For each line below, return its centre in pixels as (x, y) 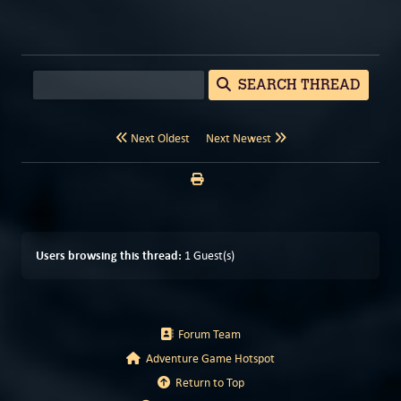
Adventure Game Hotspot (208, 358)
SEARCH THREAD (296, 85)
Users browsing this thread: (109, 255)
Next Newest (239, 138)
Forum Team (207, 334)
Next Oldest (158, 138)
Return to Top (207, 383)
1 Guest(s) (208, 256)
